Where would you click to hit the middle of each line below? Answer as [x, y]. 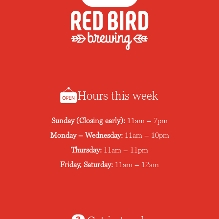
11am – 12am [137, 164]
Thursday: [86, 150]
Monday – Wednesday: [86, 135]
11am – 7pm [147, 120]
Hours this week [117, 96]
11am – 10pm [147, 135]
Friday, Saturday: [87, 164]
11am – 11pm [126, 150]
